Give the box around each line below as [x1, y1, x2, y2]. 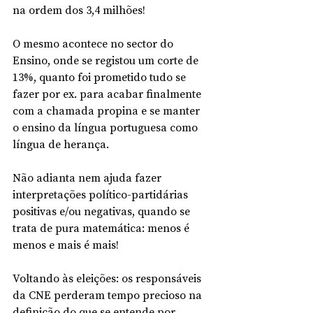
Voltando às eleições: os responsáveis [13, 270, 204, 286]
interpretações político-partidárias [13, 186, 191, 202]
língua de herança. [13, 136, 112, 152]
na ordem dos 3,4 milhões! [13, 1, 148, 17]
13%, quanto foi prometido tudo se [13, 68, 189, 85]
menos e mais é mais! [13, 236, 119, 252]
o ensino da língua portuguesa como [13, 119, 201, 135]
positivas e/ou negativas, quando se [13, 203, 193, 219]
